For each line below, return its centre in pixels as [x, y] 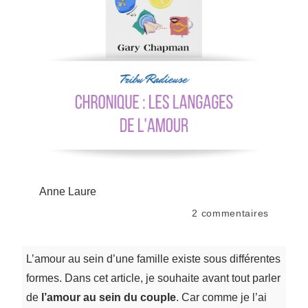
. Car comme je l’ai [221, 297]
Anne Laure [68, 191]
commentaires [233, 213]
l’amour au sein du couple [108, 297]
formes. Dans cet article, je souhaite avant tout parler [153, 278]
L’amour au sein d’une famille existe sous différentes [153, 258]
